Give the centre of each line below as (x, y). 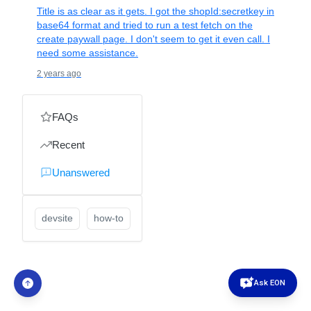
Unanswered (81, 172)
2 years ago (59, 74)
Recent (68, 144)
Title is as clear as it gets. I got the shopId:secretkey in (155, 11)
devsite (57, 218)
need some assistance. (87, 53)
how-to (108, 218)
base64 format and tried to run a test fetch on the (145, 25)
